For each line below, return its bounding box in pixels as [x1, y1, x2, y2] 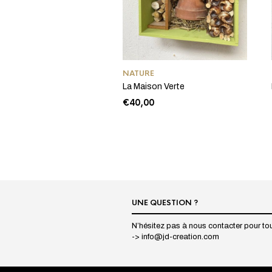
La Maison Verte [123, 82, 185, 92]
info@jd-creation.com [141, 233, 219, 242]
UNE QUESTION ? [132, 198, 198, 208]
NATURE [123, 69, 154, 79]
